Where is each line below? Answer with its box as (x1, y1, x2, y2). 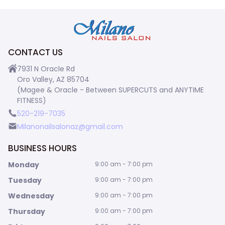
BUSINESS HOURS (8, 142, 77, 155)
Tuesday (8, 175, 42, 186)
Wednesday (8, 191, 54, 201)
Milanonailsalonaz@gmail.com (17, 122, 123, 132)
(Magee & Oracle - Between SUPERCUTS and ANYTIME (17, 85, 204, 95)
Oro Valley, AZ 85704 (17, 74, 89, 85)
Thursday (8, 206, 45, 217)
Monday (8, 160, 39, 170)
